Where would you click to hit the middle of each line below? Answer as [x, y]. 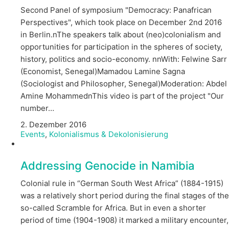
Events [33, 134]
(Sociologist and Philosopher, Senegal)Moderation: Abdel [124, 84]
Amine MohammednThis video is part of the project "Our [122, 96]
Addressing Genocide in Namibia [108, 165]
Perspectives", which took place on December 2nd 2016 [121, 22]
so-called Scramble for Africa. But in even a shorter [113, 208]
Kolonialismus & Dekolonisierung [109, 134]
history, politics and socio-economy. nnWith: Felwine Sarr [124, 59]
